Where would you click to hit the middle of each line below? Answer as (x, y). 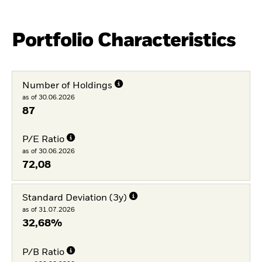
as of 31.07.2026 (48, 210)
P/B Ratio (43, 252)
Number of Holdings (67, 86)
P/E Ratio (43, 140)
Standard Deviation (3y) (74, 198)
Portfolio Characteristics (124, 40)
